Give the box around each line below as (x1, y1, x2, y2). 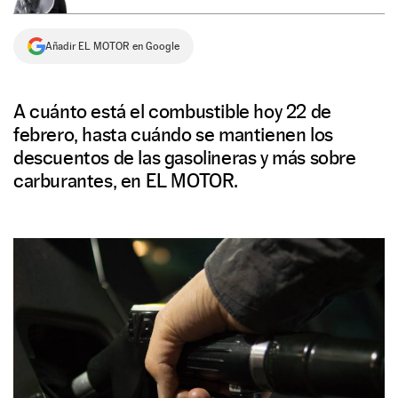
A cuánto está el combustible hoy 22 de (13, 99, 331, 123)
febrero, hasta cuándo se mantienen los (13, 123, 333, 146)
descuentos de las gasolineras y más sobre (13, 146, 356, 169)
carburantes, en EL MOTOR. (13, 169, 239, 192)
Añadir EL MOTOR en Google (45, 40, 179, 52)
